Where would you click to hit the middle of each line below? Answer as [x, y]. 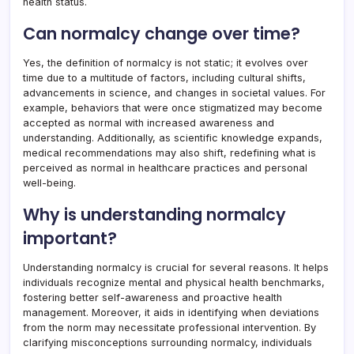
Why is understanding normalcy [154, 215]
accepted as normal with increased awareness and [149, 123]
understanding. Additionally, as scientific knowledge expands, [173, 138]
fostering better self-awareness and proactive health [153, 298]
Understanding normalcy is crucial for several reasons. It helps [176, 268]
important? [70, 239]
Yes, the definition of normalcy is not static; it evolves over [166, 63]
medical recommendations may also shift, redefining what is [169, 153]
